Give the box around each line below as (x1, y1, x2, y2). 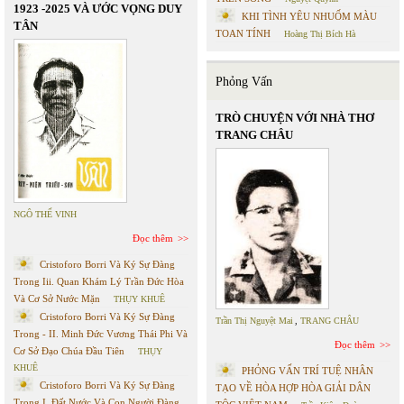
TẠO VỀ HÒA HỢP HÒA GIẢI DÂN (216, 382, 371, 393)
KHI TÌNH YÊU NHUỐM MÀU (242, 11, 377, 22)
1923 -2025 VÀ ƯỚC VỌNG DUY (14, 2, 182, 15)
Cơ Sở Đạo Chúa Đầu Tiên (14, 345, 124, 356)
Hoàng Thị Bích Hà (284, 29, 355, 39)
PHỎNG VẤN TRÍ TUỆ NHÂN (242, 365, 373, 376)
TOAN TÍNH (216, 28, 271, 39)
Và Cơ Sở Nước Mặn (14, 293, 100, 304)
